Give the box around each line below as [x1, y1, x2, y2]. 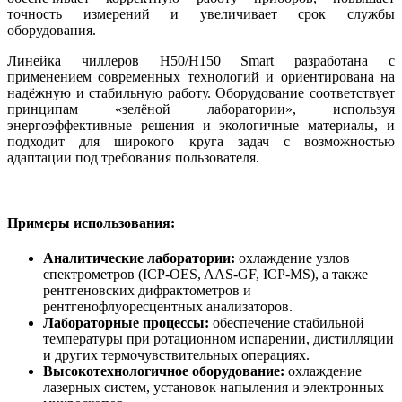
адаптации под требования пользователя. [7, 149, 259, 165]
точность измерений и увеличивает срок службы [7, 5, 395, 22]
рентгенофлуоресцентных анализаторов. [43, 299, 293, 315]
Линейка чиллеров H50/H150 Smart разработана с [7, 52, 395, 68]
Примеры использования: [7, 215, 175, 232]
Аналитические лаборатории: [43, 250, 239, 267]
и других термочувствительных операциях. [43, 347, 310, 363]
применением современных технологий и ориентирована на [7, 68, 395, 84]
